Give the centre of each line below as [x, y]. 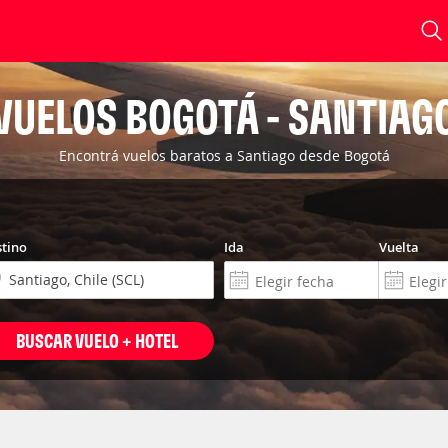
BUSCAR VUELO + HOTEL [96, 340]
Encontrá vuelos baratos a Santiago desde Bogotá [224, 155]
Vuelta [398, 247]
